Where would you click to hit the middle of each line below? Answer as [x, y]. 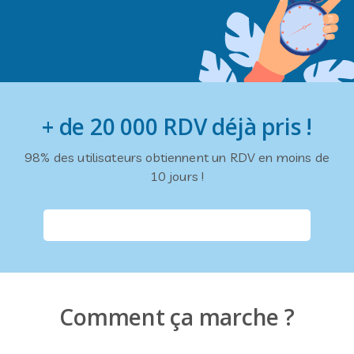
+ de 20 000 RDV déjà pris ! [177, 126]
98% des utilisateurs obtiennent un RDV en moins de [177, 157]
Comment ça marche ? [177, 317]
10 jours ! [177, 176]
